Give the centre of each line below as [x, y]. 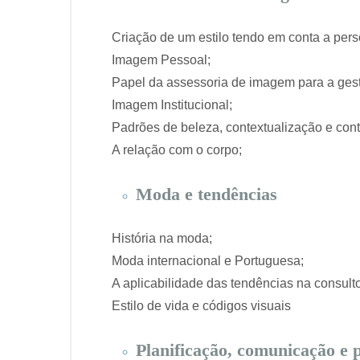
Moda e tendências [207, 194]
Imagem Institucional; [172, 105]
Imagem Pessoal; [161, 60]
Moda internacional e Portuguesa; [208, 261]
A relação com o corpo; [177, 150]
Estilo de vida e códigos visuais [203, 306]
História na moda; [162, 239]
